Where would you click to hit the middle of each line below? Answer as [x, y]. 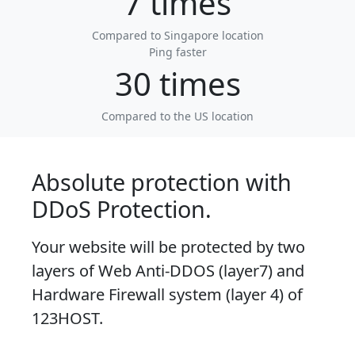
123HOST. [67, 319]
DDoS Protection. [122, 209]
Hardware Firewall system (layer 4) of [167, 295]
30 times [177, 84]
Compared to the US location [177, 116]
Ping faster [177, 52]
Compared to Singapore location [177, 36]
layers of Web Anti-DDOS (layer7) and [168, 271]
